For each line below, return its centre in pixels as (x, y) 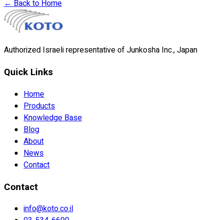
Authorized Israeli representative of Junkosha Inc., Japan (101, 50)
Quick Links (28, 72)
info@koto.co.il (48, 209)
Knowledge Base (53, 118)
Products (39, 106)
